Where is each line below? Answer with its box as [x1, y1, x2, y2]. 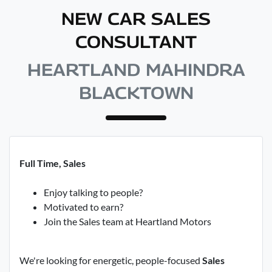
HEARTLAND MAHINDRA [27, 59, 245, 80]
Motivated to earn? [44, 201, 123, 212]
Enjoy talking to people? [44, 186, 143, 198]
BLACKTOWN [78, 83, 194, 103]
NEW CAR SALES [61, 8, 211, 29]
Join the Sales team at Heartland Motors [44, 216, 211, 227]
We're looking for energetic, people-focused [19, 254, 202, 266]
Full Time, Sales [19, 157, 86, 169]
